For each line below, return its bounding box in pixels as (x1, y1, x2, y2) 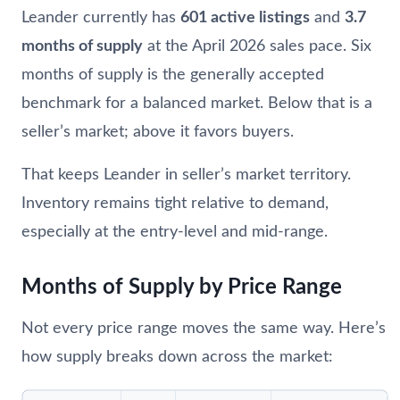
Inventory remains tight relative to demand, (21, 195, 329, 212)
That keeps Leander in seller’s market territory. (21, 166, 351, 183)
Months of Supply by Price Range (21, 276, 342, 298)
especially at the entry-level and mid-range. (21, 223, 328, 240)
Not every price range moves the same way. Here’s (21, 320, 386, 337)
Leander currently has (21, 9, 180, 26)
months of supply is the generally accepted (21, 66, 324, 83)
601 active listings (180, 9, 310, 26)
